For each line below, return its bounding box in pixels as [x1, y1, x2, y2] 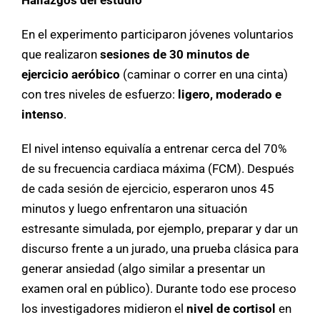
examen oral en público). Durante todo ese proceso [21, 281, 296, 296]
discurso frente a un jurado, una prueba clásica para [21, 241, 299, 256]
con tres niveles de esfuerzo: [21, 86, 178, 101]
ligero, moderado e [178, 86, 281, 101]
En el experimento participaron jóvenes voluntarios [21, 26, 294, 41]
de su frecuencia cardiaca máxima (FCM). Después [21, 161, 294, 176]
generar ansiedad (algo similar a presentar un [21, 261, 265, 276]
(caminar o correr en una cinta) [120, 66, 288, 81]
